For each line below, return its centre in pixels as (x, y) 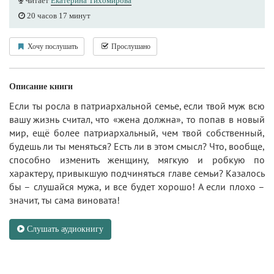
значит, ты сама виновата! (65, 200)
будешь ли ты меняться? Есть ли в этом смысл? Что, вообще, (137, 146)
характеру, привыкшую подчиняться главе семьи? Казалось (137, 173)
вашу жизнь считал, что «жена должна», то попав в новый (137, 119)
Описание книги (41, 87)
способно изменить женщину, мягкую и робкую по (137, 160)
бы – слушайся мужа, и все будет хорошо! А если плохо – (137, 187)
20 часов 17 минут (58, 16)
